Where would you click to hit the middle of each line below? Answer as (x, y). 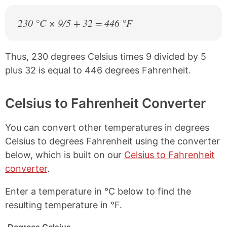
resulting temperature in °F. (64, 205)
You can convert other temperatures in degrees (107, 127)
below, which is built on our (65, 155)
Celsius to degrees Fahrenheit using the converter (112, 141)
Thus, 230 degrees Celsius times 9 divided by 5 (106, 56)
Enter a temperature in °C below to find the (98, 191)
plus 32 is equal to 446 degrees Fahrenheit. (98, 70)
